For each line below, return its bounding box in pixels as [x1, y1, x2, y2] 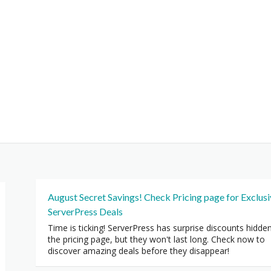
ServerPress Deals [48, 206, 123, 217]
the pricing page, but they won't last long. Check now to [48, 233, 265, 245]
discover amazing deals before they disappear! [48, 245, 229, 256]
